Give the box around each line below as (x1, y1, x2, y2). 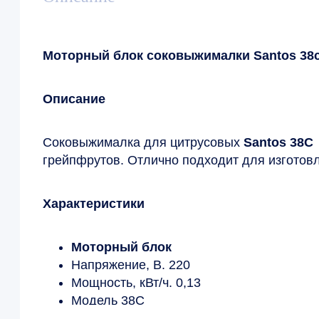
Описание (43, 92, 105, 107)
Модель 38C (71, 293, 145, 308)
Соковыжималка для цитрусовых (43, 135, 244, 150)
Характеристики (43, 197, 145, 211)
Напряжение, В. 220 (71, 258, 190, 273)
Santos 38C (244, 135, 317, 150)
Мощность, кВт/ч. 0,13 (71, 276, 201, 291)
